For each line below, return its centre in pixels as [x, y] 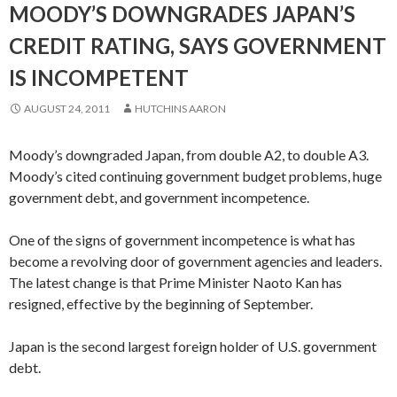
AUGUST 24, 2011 [67, 109]
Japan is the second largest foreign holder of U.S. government [193, 346]
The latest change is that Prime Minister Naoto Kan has [175, 282]
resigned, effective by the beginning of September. [161, 304]
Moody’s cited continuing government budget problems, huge [195, 176]
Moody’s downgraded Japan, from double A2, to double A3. [190, 155]
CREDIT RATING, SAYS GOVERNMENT [198, 46]
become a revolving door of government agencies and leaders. [197, 261]
